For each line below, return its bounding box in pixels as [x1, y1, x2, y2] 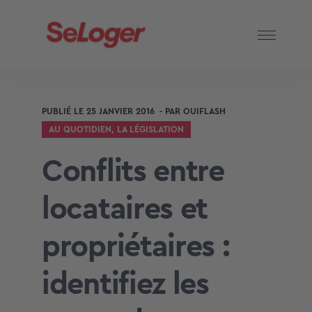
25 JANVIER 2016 [86, 104, 155, 118]
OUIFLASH [183, 104, 226, 118]
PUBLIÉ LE [42, 104, 84, 118]
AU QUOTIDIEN [49, 123, 111, 136]
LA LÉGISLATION [117, 123, 184, 136]
